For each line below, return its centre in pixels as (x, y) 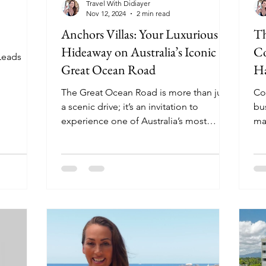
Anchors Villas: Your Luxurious (140, 34)
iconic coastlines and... (109, 135)
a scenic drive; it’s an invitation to (130, 107)
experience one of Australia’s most (134, 121)
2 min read (153, 13)
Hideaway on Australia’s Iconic (139, 52)
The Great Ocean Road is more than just (145, 92)
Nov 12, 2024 (106, 13)
